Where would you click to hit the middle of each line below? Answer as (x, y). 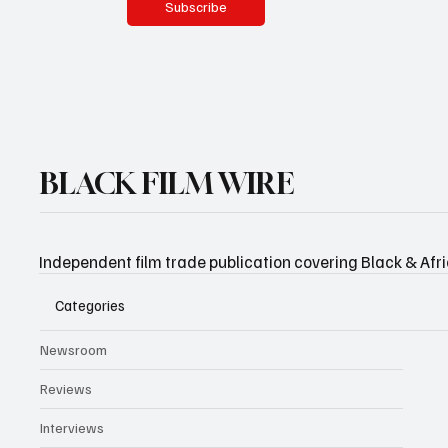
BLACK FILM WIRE (166, 182)
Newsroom (74, 350)
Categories (90, 304)
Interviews (72, 428)
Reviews (66, 389)
